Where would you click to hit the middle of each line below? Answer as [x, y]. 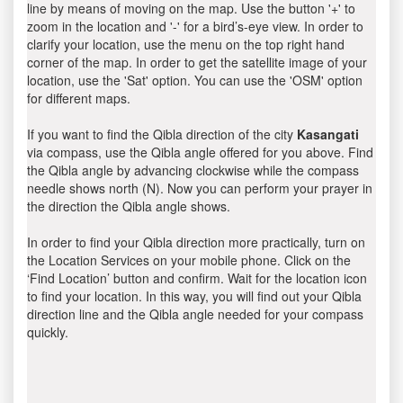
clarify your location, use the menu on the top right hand [186, 44]
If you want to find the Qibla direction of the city [162, 134]
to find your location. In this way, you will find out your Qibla [194, 296]
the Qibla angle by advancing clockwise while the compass [193, 170]
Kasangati [328, 134]
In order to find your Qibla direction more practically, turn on [196, 242]
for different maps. [79, 98]
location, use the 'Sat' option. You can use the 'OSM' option [195, 80]
